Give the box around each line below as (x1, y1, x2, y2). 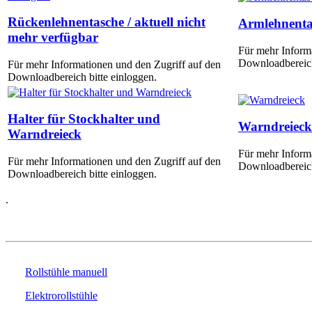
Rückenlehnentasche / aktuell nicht (8, 15, 205, 30)
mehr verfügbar (8, 30, 98, 45)
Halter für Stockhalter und (8, 111, 160, 127)
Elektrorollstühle (25, 289, 97, 302)
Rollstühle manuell (25, 265, 107, 278)
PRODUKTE (6, 217, 89, 229)
